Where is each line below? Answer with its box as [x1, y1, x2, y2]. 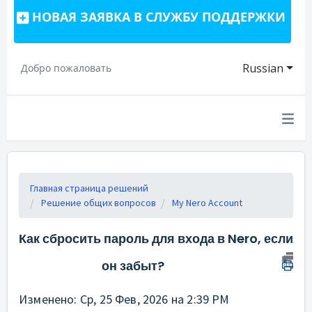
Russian [242, 61, 284, 76]
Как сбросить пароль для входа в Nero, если [19, 230, 293, 247]
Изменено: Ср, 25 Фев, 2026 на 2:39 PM [19, 291, 230, 307]
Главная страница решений [30, 182, 148, 194]
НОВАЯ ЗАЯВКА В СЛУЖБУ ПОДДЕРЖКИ [32, 8, 286, 25]
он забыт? [102, 257, 164, 274]
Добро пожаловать [21, 61, 111, 75]
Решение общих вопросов [41, 196, 156, 209]
